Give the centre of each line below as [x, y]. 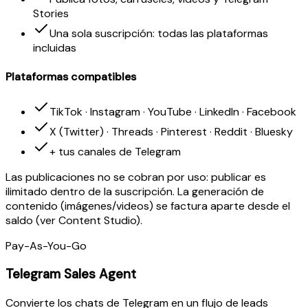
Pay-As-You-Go [46, 245]
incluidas [55, 48]
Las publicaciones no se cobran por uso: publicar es [136, 177]
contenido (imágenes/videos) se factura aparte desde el [148, 206]
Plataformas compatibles [71, 77]
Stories [51, 14]
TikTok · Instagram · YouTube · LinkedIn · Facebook [173, 111]
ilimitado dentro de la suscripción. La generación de [135, 191]
